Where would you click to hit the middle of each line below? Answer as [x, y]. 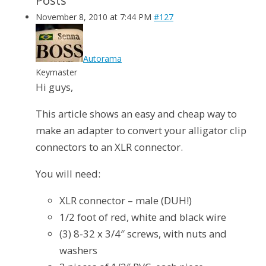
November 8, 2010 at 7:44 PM [94, 17]
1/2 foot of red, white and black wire [143, 217]
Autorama [102, 59]
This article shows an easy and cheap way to [136, 114]
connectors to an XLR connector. [109, 147]
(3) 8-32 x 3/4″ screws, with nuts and [143, 233]
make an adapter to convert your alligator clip [141, 130]
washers [78, 250]
